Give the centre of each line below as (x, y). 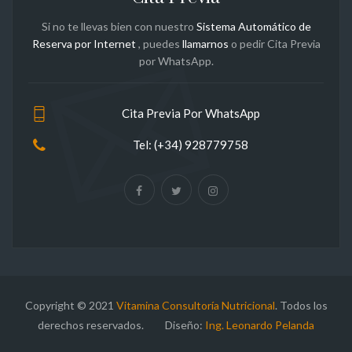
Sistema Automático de (253, 26)
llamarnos (205, 43)
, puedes (159, 43)
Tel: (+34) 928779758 (191, 144)
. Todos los (301, 305)
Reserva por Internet (84, 43)
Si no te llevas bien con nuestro (119, 26)
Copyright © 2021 (70, 305)
